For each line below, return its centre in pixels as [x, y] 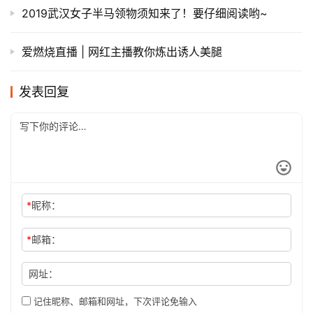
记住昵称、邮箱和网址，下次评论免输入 [114, 301]
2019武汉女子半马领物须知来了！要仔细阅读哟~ [145, 13]
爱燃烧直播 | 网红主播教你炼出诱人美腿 [122, 51]
